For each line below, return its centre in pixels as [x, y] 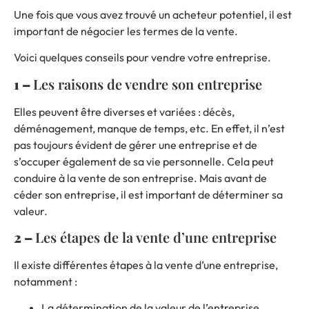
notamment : [46, 281]
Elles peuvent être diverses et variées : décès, [124, 111]
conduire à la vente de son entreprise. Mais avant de [140, 178]
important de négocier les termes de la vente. [126, 31]
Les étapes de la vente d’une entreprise [156, 237]
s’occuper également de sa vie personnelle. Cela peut [144, 161]
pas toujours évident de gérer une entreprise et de [136, 144]
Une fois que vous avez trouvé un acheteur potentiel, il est [153, 14]
